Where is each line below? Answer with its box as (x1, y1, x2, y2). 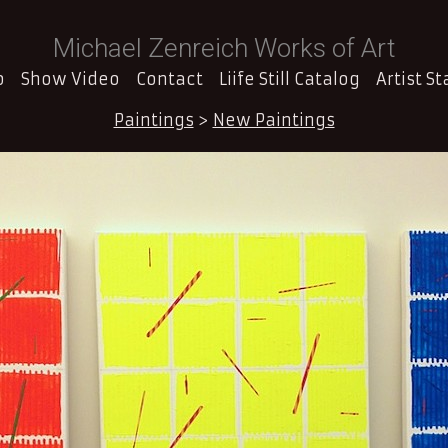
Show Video (21, 69, 120, 89)
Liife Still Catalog (219, 69, 360, 89)
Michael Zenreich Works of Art (53, 32, 395, 63)
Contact (136, 69, 203, 89)
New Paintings (212, 110, 335, 130)
